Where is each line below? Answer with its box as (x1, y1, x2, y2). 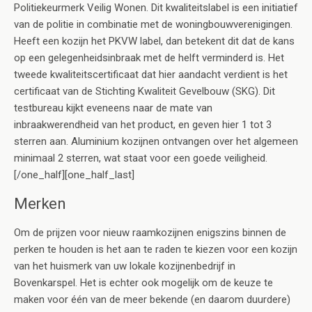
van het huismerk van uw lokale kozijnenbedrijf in (14, 259, 235, 272)
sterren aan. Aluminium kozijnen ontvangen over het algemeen (14, 134, 298, 148)
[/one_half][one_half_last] (14, 168, 134, 181)
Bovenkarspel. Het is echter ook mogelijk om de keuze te (14, 276, 273, 289)
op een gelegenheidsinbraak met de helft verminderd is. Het (14, 51, 284, 64)
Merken (14, 194, 66, 212)
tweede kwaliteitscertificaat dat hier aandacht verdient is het (14, 68, 288, 81)
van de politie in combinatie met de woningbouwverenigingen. (14, 17, 292, 31)
